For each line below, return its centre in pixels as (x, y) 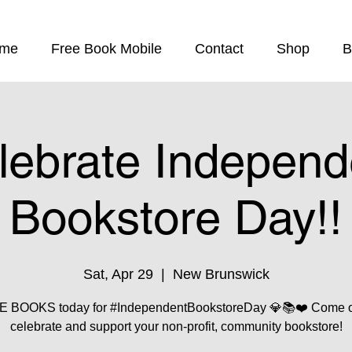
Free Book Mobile (106, 49)
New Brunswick (221, 274)
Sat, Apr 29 (118, 274)
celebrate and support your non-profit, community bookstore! (176, 326)
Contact (219, 49)
